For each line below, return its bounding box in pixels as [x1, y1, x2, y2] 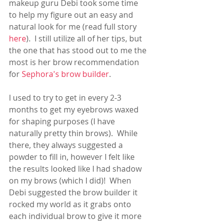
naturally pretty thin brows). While [9, 128, 140, 139]
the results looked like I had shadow [9, 163, 144, 174]
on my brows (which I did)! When [9, 175, 133, 186]
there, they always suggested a [9, 140, 125, 150]
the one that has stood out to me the [9, 45, 148, 56]
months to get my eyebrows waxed [9, 104, 141, 115]
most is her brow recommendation [9, 57, 141, 68]
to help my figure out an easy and [9, 9, 135, 20]
